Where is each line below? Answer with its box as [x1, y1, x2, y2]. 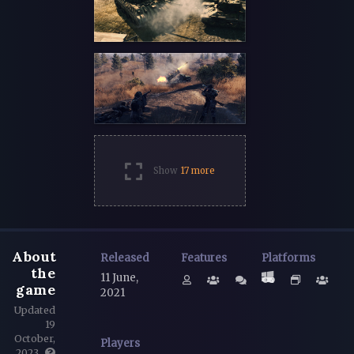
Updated [14, 303, 55, 316]
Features [180, 250, 227, 265]
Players [100, 337, 140, 351]
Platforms [261, 250, 315, 265]
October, [14, 332, 55, 345]
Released [100, 250, 149, 265]
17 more [181, 165, 215, 177]
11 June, [100, 271, 138, 285]
